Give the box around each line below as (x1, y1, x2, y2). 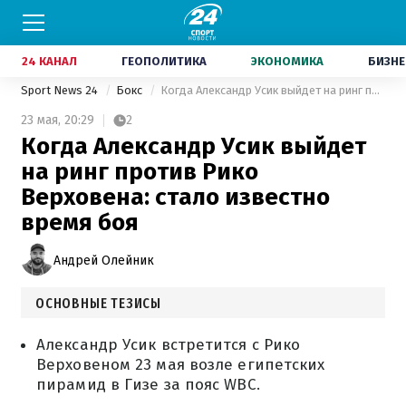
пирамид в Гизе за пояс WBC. (36, 375, 260, 394)
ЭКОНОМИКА (251, 54, 324, 68)
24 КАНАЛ (22, 54, 77, 68)
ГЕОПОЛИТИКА (121, 54, 207, 68)
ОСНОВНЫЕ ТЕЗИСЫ (35, 295, 161, 312)
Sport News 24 (21, 83, 101, 97)
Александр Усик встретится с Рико (36, 335, 301, 354)
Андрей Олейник (53, 252, 154, 268)
